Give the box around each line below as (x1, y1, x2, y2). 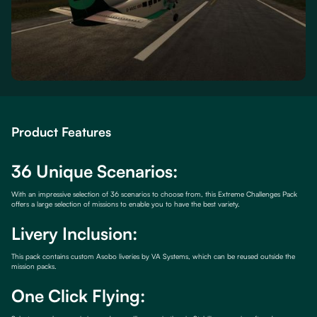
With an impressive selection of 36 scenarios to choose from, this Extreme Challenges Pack (11, 190, 297, 199)
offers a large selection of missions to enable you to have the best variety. (11, 200, 240, 209)
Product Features (11, 124, 111, 140)
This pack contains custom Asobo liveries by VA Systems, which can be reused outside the (11, 252, 295, 261)
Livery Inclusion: (11, 223, 137, 245)
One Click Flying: (11, 285, 145, 307)
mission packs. (11, 262, 57, 271)
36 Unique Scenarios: (11, 161, 178, 183)
